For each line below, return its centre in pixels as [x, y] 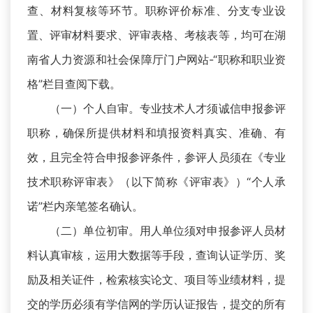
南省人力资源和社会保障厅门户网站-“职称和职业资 [156, 60]
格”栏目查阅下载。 [74, 84]
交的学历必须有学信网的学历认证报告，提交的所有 [156, 304]
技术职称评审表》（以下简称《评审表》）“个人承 [156, 182]
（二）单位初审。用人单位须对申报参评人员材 [156, 231]
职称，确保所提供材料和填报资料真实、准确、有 [156, 133]
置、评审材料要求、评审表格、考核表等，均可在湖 [156, 35]
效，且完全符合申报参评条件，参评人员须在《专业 [156, 158]
